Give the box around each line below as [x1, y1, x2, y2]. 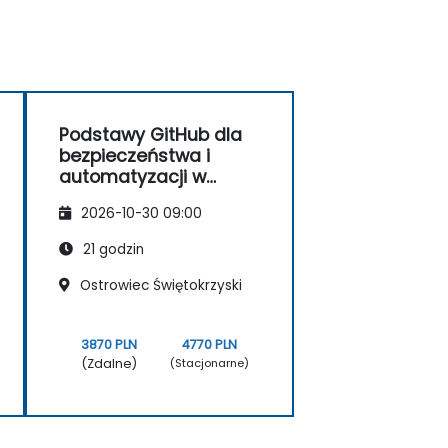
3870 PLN [81, 335, 138, 353]
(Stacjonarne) [170, 355, 250, 372]
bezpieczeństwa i [59, 143, 210, 168]
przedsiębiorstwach [59, 185, 230, 210]
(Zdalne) [81, 354, 138, 372]
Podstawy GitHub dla [59, 122, 242, 147]
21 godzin [79, 239, 144, 259]
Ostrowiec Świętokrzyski [76, 275, 242, 295]
